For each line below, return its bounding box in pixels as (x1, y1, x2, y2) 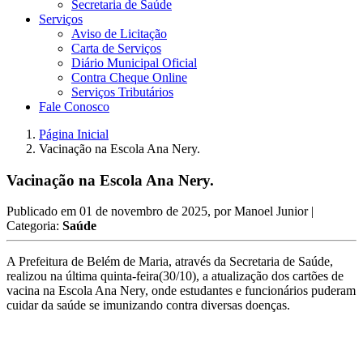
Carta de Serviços (71, 41, 161, 55)
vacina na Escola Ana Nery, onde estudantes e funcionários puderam (6, 284, 356, 298)
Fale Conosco (39, 100, 109, 113)
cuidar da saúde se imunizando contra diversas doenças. (6, 298, 290, 313)
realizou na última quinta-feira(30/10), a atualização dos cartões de (6, 269, 344, 284)
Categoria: (6, 219, 62, 233)
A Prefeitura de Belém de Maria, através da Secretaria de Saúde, (6, 254, 333, 269)
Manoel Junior (234, 204, 311, 219)
